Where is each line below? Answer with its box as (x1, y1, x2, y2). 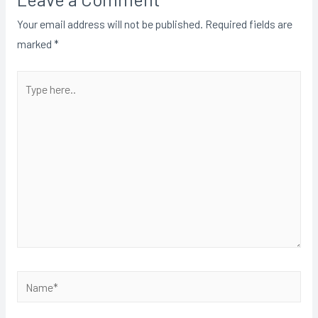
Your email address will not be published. (16, 17, 203, 31)
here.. (16, 92, 43, 106)
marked (16, 37, 54, 51)
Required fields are (202, 17, 292, 31)
